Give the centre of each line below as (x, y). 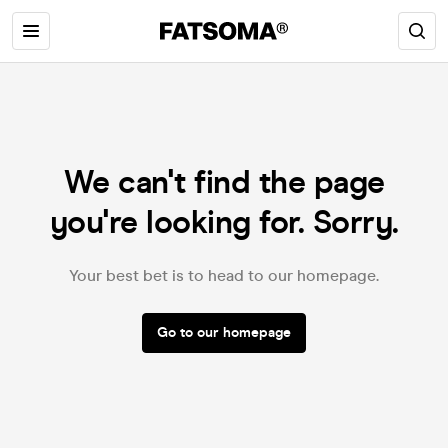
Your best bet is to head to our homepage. (224, 275)
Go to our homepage (224, 332)
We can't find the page (224, 182)
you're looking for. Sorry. (224, 222)
